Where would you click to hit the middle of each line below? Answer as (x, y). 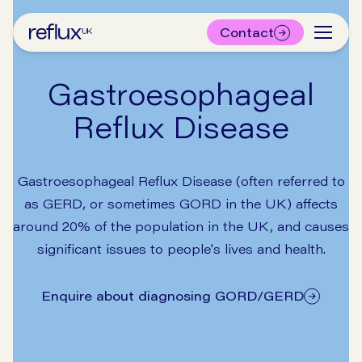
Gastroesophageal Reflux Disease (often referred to (181, 181)
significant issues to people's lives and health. (181, 248)
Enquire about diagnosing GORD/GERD (173, 295)
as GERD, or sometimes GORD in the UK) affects (181, 203)
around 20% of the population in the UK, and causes (181, 226)
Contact (252, 32)
